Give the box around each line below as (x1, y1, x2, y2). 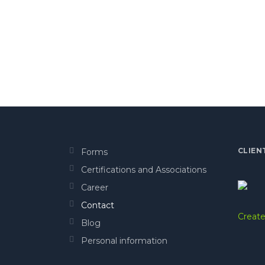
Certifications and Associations (81, 164, 206, 176)
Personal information (81, 235, 167, 247)
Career (81, 182, 108, 193)
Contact (81, 200, 114, 211)
